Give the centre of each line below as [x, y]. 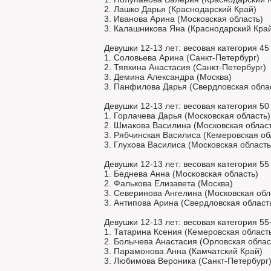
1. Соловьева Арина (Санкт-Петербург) [182, 57]
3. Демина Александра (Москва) [168, 77]
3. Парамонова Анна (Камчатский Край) [183, 251]
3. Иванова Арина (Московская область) [184, 19]
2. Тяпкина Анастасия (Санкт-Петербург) [185, 67]
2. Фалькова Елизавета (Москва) [168, 183]
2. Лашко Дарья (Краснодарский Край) [180, 9]
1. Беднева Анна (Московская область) [181, 174]
